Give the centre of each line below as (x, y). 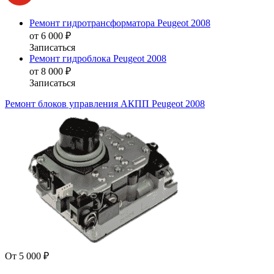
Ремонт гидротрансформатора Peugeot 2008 (120, 23)
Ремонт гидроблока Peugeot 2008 (98, 58)
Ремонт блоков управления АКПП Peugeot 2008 (105, 103)
